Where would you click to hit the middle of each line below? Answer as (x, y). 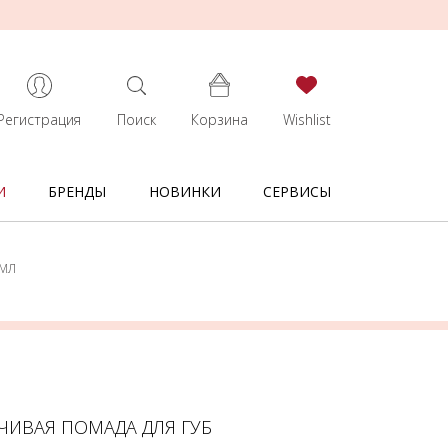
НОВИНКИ (184, 191)
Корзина (219, 119)
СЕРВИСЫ (296, 191)
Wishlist (306, 119)
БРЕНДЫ (77, 191)
